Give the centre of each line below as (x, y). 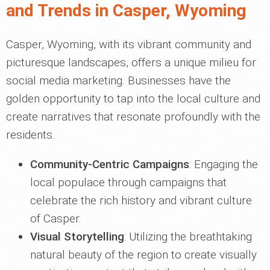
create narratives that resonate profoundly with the (133, 117)
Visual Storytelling (77, 237)
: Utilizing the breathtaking (188, 237)
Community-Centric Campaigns (110, 165)
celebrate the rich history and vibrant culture (141, 201)
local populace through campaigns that (128, 183)
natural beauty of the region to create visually (143, 255)
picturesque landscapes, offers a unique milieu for (131, 63)
